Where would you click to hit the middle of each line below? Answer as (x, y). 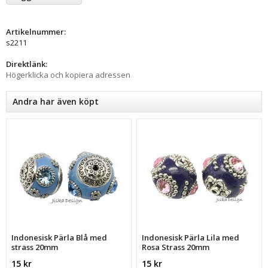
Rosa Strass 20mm (176, 247)
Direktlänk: (27, 64)
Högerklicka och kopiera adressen (68, 74)
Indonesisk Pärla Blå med (60, 237)
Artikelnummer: (36, 31)
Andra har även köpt (56, 101)
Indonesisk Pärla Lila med (191, 237)
